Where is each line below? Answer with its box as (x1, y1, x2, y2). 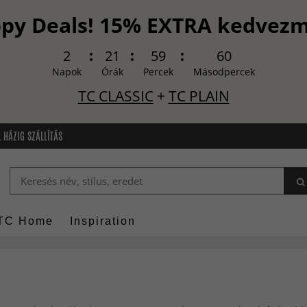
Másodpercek (193, 66, 255, 78)
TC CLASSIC (77, 86, 153, 106)
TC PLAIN (168, 86, 230, 106)
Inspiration (70, 215, 136, 228)
